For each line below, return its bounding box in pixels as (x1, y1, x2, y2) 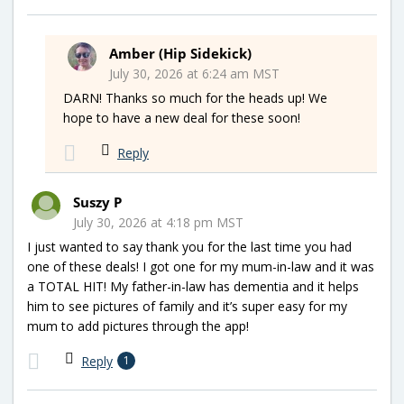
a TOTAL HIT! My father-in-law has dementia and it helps (27, 277, 359, 295)
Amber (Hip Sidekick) (109, 43, 252, 62)
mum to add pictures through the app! (27, 317, 249, 335)
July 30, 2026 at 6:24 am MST (109, 64, 280, 82)
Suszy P (73, 192, 122, 211)
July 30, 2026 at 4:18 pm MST (73, 213, 243, 231)
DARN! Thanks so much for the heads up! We (63, 88, 327, 106)
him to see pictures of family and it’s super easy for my (27, 297, 347, 315)
